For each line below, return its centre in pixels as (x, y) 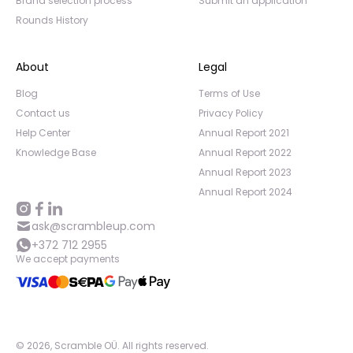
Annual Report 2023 (245, 172)
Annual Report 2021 (244, 133)
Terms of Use (229, 93)
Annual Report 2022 (245, 152)
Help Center (43, 133)
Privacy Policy (231, 113)
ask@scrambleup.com (93, 226)
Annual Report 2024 (245, 192)
